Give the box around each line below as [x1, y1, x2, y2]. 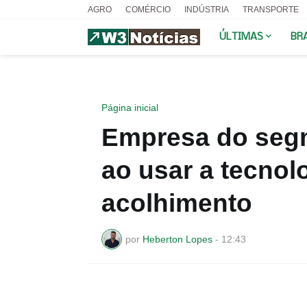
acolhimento [101, 189, 252, 217]
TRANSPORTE [242, 5, 299, 14]
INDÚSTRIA [184, 5, 229, 14]
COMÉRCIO [125, 5, 171, 14]
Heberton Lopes [142, 233, 212, 245]
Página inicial [101, 102, 158, 113]
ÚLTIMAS [219, 32, 263, 42]
